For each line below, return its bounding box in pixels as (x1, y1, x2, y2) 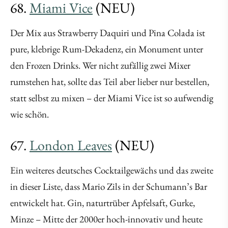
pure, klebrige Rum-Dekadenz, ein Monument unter (10, 43, 203, 56)
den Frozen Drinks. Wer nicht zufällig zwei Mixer (10, 59, 190, 72)
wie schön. (10, 108, 49, 121)
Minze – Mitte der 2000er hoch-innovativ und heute (10, 213, 203, 226)
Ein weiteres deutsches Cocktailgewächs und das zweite (10, 164, 213, 177)
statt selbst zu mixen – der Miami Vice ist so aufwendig (10, 92, 213, 105)
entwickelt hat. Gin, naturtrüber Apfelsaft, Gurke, (10, 196, 195, 210)
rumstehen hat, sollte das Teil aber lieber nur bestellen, (10, 75, 209, 89)
